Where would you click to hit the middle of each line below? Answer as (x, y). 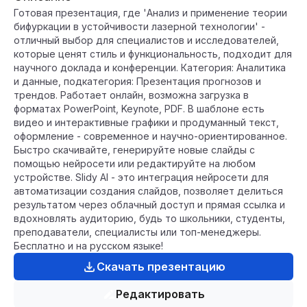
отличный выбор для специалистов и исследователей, (146, 40)
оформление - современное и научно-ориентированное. (150, 136)
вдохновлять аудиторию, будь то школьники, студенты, (149, 218)
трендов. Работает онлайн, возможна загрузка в (131, 95)
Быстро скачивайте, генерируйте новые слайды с (134, 150)
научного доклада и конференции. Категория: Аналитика (150, 67)
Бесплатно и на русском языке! (88, 246)
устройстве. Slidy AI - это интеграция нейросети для (141, 177)
